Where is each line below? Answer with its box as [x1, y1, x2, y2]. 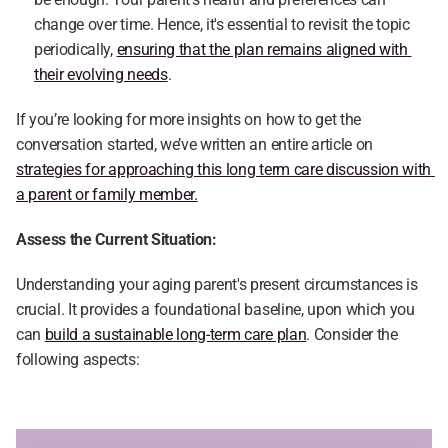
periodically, [34, 40, 117, 59]
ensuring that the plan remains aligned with [116, 40, 408, 59]
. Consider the [306, 325, 398, 344]
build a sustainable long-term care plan [44, 325, 307, 344]
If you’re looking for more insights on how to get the [16, 110, 362, 129]
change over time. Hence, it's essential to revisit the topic [34, 15, 410, 34]
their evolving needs [34, 65, 168, 84]
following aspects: [16, 350, 140, 369]
